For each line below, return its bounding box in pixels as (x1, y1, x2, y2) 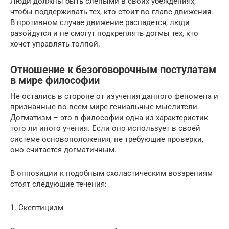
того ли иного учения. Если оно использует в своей (10, 124, 200, 133)
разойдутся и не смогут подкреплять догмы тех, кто (10, 29, 198, 38)
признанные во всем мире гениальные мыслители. (10, 102, 199, 112)
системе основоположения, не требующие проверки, (10, 134, 203, 144)
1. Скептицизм (10, 203, 63, 213)
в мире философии (10, 75, 100, 87)
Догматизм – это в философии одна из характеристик (10, 113, 208, 123)
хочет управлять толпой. (10, 39, 100, 49)
